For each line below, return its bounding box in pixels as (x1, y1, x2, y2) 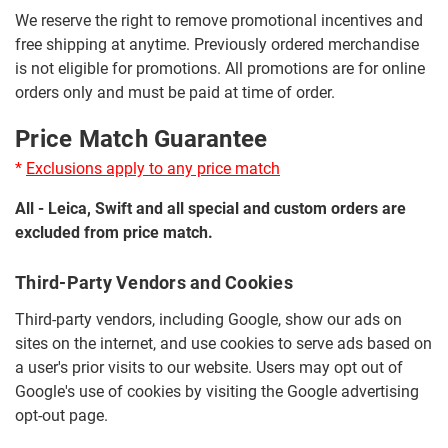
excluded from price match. (15, 223, 213, 242)
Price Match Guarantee (15, 125, 268, 153)
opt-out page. (15, 406, 108, 425)
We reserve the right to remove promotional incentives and (15, 11, 423, 30)
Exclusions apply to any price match (26, 159, 280, 178)
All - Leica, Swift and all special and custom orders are (15, 199, 406, 218)
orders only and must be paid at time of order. (15, 83, 335, 102)
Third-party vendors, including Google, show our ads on (15, 310, 402, 329)
